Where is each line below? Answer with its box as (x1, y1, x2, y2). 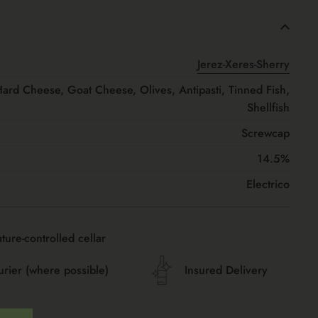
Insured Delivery (184, 262, 268, 278)
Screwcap (241, 125, 290, 141)
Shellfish (247, 99, 290, 116)
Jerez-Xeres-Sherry (197, 56, 290, 72)
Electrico (246, 176, 290, 192)
